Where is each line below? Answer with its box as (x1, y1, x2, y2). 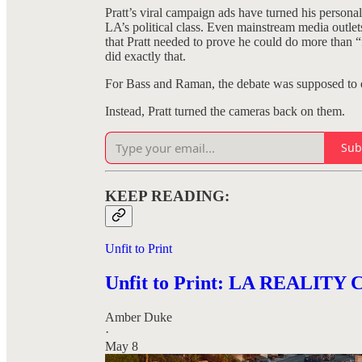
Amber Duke (105, 310, 172, 325)
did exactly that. (105, 48, 186, 63)
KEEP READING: (105, 187, 229, 204)
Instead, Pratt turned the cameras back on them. (105, 103, 345, 118)
